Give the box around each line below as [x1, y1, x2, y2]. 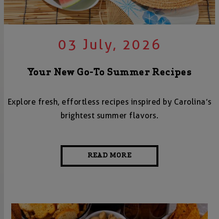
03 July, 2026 [58, 37, 161, 53]
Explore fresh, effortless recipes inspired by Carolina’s [7, 97, 212, 107]
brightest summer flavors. [60, 111, 159, 121]
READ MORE [87, 152, 132, 160]
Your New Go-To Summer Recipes [27, 68, 192, 78]
